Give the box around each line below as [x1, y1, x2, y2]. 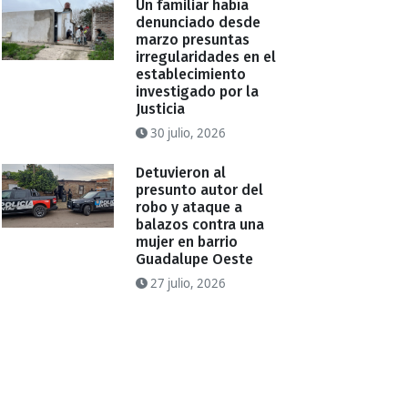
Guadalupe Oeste [136, 250, 254, 269]
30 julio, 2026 [148, 125, 227, 142]
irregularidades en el [136, 48, 277, 66]
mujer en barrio [136, 233, 239, 251]
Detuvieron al [136, 164, 227, 182]
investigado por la [136, 83, 260, 101]
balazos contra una [136, 216, 265, 234]
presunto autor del [136, 181, 264, 199]
